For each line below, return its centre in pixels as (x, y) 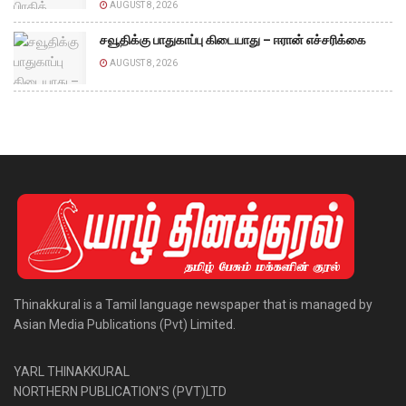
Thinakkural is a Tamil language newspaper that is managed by (193, 304)
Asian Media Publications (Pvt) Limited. (125, 324)
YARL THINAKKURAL (72, 371)
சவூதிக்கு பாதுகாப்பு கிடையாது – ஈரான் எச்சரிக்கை (233, 40)
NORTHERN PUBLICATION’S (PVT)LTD (120, 391)
